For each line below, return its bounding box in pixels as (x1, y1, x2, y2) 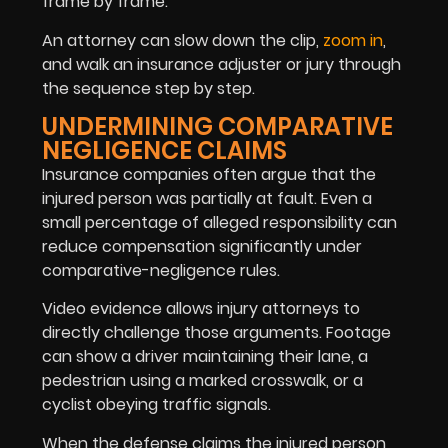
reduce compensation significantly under (42, 234, 362, 258)
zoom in (323, 28, 383, 52)
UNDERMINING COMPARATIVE (42, 109, 393, 143)
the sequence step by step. (42, 76, 255, 100)
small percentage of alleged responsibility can (42, 210, 397, 234)
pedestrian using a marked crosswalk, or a (42, 369, 363, 393)
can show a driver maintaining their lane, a (42, 345, 368, 369)
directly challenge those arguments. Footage (42, 321, 391, 345)
